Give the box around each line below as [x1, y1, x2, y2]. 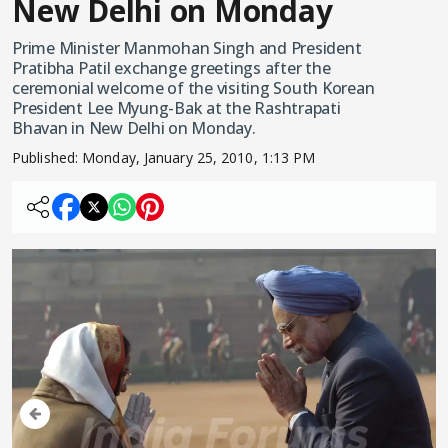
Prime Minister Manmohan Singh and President [12, 37, 362, 59]
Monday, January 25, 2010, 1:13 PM [82, 148, 316, 167]
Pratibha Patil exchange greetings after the [12, 57, 331, 79]
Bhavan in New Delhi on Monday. [12, 117, 256, 139]
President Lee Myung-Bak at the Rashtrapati [12, 97, 341, 119]
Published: [12, 148, 83, 167]
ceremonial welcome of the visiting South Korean [12, 77, 375, 99]
